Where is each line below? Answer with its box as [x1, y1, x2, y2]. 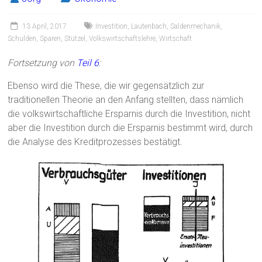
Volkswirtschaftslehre [89, 35, 156, 43]
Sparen [40, 35, 61, 43]
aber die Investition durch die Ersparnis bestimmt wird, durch [8, 122, 253, 134]
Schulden [8, 35, 37, 43]
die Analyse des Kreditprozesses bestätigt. [8, 136, 183, 148]
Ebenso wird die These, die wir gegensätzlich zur [8, 80, 205, 92]
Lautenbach [131, 22, 167, 31]
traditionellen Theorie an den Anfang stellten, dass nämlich [8, 94, 244, 106]
